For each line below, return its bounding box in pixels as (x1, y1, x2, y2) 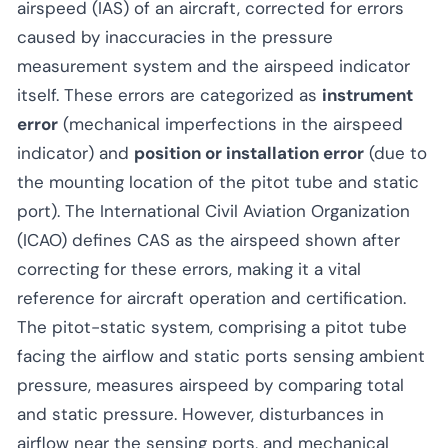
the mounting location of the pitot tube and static (17, 170, 419, 193)
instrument (322, 83, 413, 106)
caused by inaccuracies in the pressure (17, 25, 333, 48)
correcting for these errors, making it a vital (17, 257, 361, 280)
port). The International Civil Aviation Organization (17, 199, 410, 222)
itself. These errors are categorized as (17, 83, 322, 106)
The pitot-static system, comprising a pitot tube (17, 315, 407, 338)
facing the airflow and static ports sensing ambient (17, 344, 425, 367)
